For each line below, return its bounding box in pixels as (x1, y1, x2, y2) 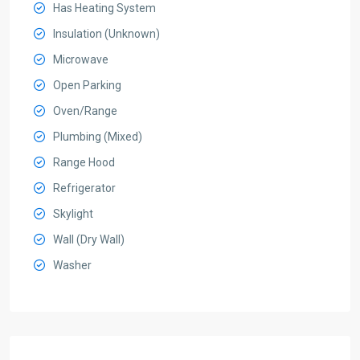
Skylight (53, 207, 93, 220)
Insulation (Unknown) (53, 27, 160, 40)
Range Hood (53, 156, 115, 169)
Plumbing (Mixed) (53, 130, 142, 143)
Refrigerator (53, 182, 116, 194)
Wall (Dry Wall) (53, 233, 125, 246)
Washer (53, 259, 92, 272)
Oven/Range (53, 104, 117, 117)
